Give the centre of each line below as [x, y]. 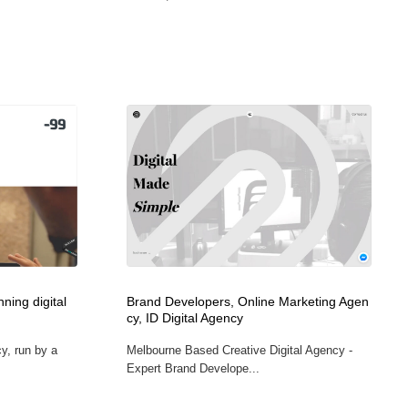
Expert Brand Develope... [193, 368]
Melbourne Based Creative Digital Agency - [239, 350]
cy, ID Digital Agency [184, 318]
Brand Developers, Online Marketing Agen [247, 301]
